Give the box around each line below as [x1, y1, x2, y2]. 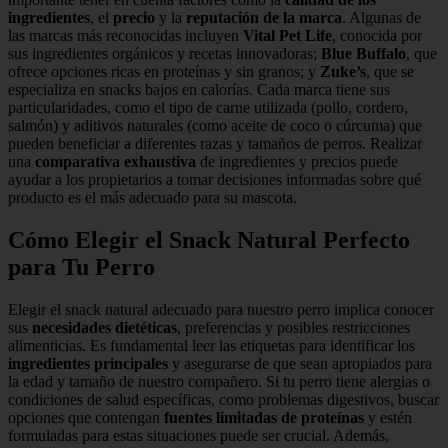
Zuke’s [320, 63, 366, 81]
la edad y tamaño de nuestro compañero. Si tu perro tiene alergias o [8, 373, 430, 391]
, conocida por [332, 27, 422, 45]
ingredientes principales [8, 355, 168, 373]
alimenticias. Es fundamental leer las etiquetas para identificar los [8, 337, 415, 355]
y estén [364, 409, 412, 427]
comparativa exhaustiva [35, 153, 196, 171]
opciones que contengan [8, 409, 164, 427]
